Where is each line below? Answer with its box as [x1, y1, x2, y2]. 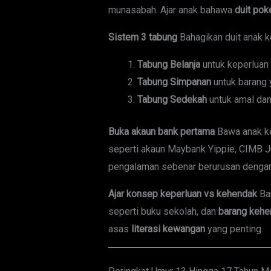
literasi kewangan [131, 223, 205, 235]
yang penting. [204, 223, 263, 235]
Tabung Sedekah [137, 94, 207, 106]
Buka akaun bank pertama [108, 126, 215, 138]
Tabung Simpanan [137, 76, 211, 88]
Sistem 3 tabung [108, 31, 177, 44]
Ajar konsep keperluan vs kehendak [108, 188, 257, 200]
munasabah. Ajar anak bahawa [108, 4, 235, 16]
